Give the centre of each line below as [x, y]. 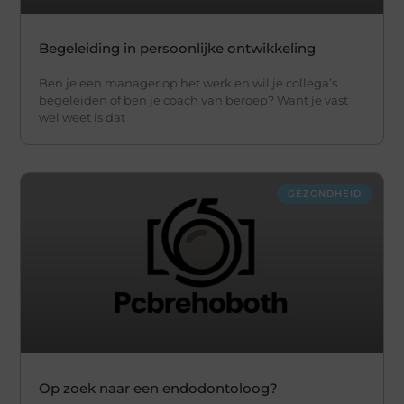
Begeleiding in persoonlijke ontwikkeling [178, 48]
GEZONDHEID [324, 193]
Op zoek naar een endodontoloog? [159, 389]
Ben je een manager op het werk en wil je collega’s [188, 83]
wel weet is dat [83, 117]
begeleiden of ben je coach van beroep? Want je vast [194, 100]
